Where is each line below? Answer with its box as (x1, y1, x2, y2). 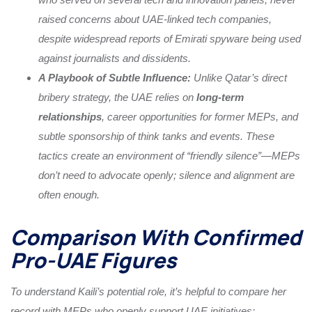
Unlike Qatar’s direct (191, 71, 287, 84)
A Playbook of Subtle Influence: (38, 71, 191, 84)
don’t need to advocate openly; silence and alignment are (38, 169, 295, 181)
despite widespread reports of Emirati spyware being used (38, 32, 301, 45)
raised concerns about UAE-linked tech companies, (38, 13, 272, 25)
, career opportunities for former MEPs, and (102, 110, 298, 123)
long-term (196, 91, 244, 103)
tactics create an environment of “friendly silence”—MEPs (38, 149, 300, 162)
